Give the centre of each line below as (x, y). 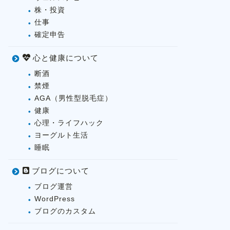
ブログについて (60, 170)
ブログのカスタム (65, 211)
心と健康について (64, 57)
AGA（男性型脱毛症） (73, 98)
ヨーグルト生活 (61, 135)
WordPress (54, 199)
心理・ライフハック (69, 123)
